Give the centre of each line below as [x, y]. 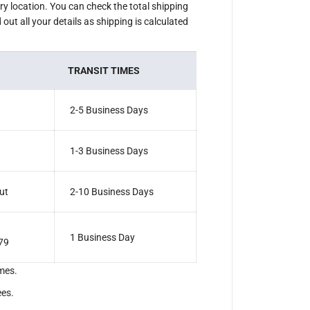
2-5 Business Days [109, 110]
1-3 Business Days [109, 151]
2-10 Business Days [111, 192]
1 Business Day [102, 237]
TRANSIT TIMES [103, 71]
